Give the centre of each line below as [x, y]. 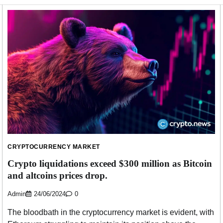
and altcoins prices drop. [57, 176]
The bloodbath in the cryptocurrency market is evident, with [111, 212]
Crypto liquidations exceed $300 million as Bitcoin [110, 164]
